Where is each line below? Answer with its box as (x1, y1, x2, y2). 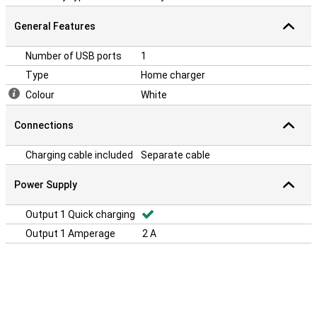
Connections (14, 120, 74, 131)
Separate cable (141, 149, 210, 161)
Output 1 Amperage (25, 228, 115, 239)
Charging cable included (25, 149, 133, 161)
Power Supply (14, 179, 77, 190)
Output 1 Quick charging (25, 209, 135, 220)
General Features (14, 21, 96, 32)
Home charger (141, 69, 205, 81)
